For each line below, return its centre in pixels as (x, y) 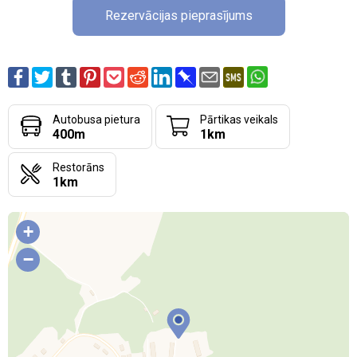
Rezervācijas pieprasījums (178, 16)
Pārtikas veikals (239, 120)
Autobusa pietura (96, 120)
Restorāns (78, 167)
